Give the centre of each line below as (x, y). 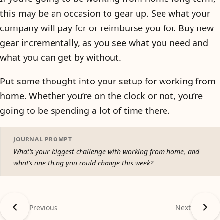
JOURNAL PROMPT (43, 139)
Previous (43, 207)
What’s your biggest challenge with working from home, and (106, 151)
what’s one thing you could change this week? (83, 163)
